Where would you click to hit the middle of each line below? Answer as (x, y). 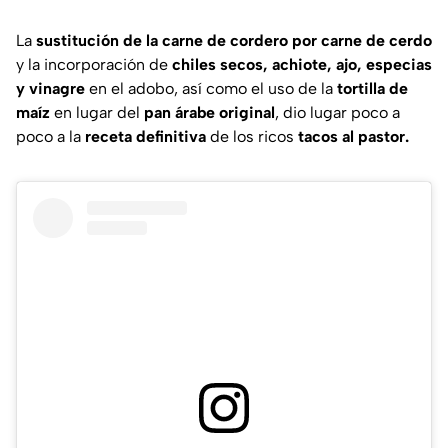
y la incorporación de (94, 65)
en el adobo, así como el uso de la (213, 89)
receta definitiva (143, 137)
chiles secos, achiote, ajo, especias (302, 65)
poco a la (48, 137)
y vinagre (52, 89)
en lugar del (97, 113)
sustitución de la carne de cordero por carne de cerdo (234, 41)
